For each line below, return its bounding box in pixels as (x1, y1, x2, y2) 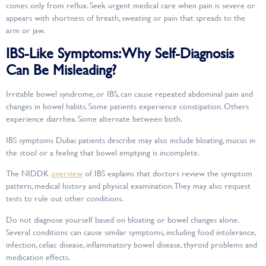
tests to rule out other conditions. (6, 192, 123, 205)
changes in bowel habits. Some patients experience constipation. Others (6, 100, 249, 113)
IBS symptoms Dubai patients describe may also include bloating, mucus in (6, 133, 255, 146)
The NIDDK (6, 167, 51, 180)
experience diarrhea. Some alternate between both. (6, 112, 182, 125)
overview (51, 167, 83, 180)
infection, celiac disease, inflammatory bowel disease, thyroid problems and (6, 237, 257, 251)
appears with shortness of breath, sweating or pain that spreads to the (6, 11, 245, 24)
